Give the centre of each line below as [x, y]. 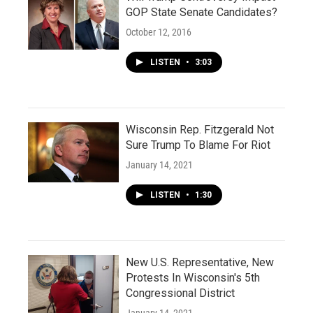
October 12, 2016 [159, 32]
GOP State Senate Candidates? [202, 12]
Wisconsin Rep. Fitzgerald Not [200, 130]
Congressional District [180, 293]
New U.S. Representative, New [200, 262]
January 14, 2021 [159, 165]
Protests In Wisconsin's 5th [193, 278]
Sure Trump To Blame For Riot [198, 145]
